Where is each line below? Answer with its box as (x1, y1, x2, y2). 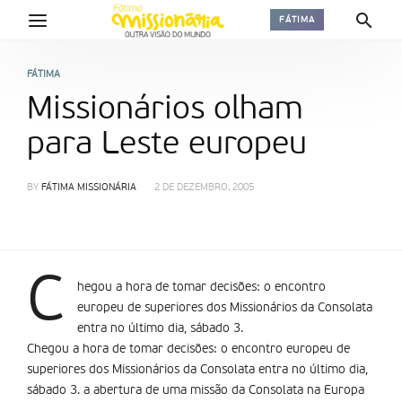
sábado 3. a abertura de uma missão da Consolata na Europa (27, 384, 364, 397)
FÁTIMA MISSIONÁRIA (41, 183, 136, 193)
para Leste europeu (27, 128, 307, 161)
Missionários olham (27, 93, 303, 126)
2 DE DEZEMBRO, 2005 (154, 183, 254, 193)
